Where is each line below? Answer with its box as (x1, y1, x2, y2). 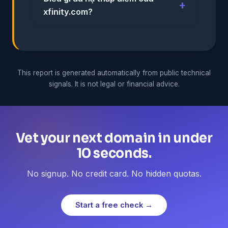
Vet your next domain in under (15, 129, 213, 146)
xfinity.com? (43, 6, 93, 17)
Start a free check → (75, 200, 153, 210)
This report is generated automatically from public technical (17, 68, 211, 77)
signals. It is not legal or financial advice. (48, 79, 180, 88)
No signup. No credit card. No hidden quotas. (26, 168, 202, 179)
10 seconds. (76, 145, 152, 161)
